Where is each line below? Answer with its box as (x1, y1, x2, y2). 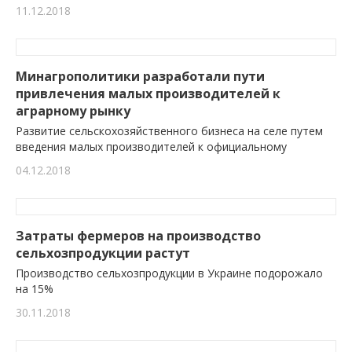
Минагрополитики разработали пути (16, 68, 265, 86)
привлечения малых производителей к (16, 85, 280, 103)
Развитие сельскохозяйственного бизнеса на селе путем (16, 123, 323, 139)
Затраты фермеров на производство (16, 227, 261, 245)
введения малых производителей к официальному (16, 139, 287, 155)
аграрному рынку (16, 102, 130, 120)
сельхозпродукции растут (16, 244, 190, 262)
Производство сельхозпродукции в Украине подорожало (16, 266, 323, 281)
